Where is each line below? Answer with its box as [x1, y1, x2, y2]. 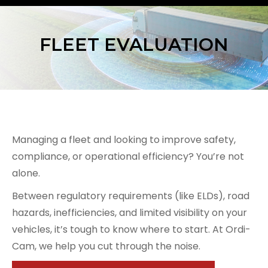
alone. [12, 166, 40, 180]
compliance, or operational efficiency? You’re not [12, 150, 244, 163]
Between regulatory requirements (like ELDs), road [12, 189, 249, 203]
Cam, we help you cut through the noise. [12, 239, 200, 253]
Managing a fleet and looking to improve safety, [12, 133, 236, 147]
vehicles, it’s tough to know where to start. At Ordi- [12, 223, 251, 236]
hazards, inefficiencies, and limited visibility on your [12, 206, 247, 220]
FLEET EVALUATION [39, 33, 229, 56]
